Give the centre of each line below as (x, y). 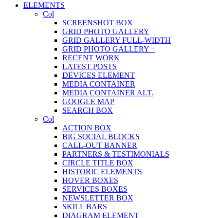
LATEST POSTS (90, 67)
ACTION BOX (87, 128)
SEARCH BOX (88, 110)
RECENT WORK (91, 58)
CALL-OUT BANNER (100, 145)
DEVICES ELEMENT (99, 75)
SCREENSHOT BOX (98, 23)
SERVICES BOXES (95, 189)
